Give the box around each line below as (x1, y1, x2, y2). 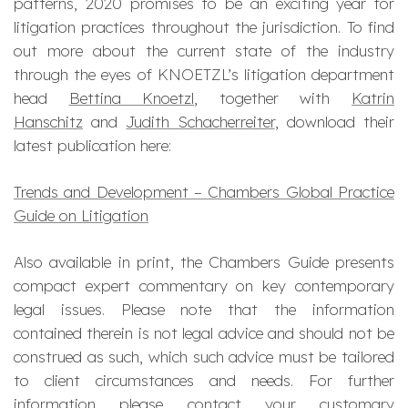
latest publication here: (14, 136, 171, 156)
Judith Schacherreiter (126, 112, 275, 132)
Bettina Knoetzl (68, 88, 195, 108)
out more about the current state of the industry (14, 41, 394, 61)
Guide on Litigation (14, 206, 148, 226)
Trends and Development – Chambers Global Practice (14, 182, 394, 202)
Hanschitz (14, 112, 83, 132)
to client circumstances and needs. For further (14, 371, 394, 391)
